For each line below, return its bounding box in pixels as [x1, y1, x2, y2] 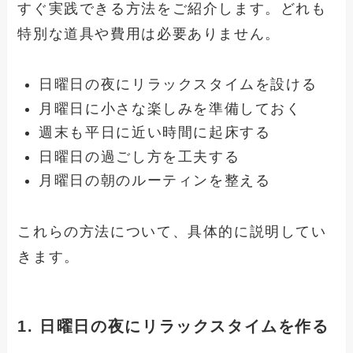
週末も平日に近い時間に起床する [39, 124, 271, 141]
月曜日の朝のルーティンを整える [39, 173, 271, 189]
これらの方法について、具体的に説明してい [17, 224, 327, 240]
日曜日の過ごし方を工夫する [39, 148, 240, 165]
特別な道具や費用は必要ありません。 [17, 25, 281, 42]
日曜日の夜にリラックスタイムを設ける [39, 76, 318, 93]
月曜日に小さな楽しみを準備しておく [39, 100, 302, 117]
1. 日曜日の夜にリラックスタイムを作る [17, 318, 329, 336]
